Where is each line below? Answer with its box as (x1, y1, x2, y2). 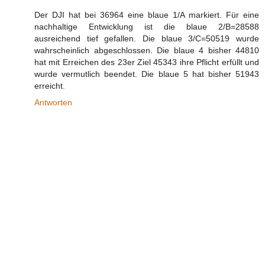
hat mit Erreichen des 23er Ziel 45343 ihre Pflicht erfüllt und (34, 57, 259, 67)
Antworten (34, 98, 72, 108)
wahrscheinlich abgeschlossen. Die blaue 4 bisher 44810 (34, 46, 259, 56)
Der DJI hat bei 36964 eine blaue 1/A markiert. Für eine (34, 10, 259, 20)
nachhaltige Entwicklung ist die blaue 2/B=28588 (34, 22, 259, 32)
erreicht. (34, 81, 65, 91)
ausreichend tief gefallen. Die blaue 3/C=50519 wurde (34, 34, 259, 44)
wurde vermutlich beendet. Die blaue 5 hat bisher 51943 (34, 69, 259, 79)
